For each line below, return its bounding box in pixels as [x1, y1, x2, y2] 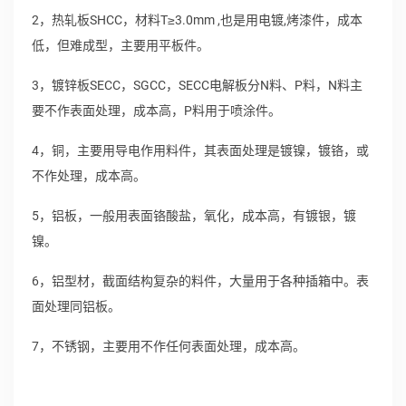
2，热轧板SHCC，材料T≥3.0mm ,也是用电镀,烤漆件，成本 [32, 13, 362, 27]
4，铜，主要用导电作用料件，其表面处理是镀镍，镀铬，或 [32, 143, 369, 158]
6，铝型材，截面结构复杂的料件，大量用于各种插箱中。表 [32, 274, 369, 288]
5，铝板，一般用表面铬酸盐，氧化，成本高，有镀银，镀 [32, 208, 356, 223]
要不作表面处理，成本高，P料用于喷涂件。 [32, 103, 281, 118]
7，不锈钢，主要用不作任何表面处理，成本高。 [32, 339, 305, 353]
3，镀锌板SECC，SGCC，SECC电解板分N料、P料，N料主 [32, 78, 362, 92]
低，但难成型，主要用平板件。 [32, 38, 209, 53]
